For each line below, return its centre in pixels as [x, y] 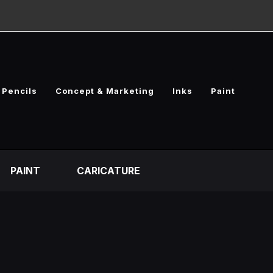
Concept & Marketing [105, 90]
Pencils [19, 90]
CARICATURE [108, 171]
